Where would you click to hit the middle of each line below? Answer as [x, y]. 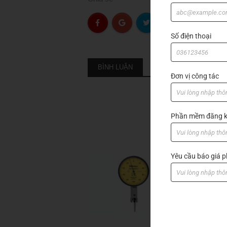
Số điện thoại [191, 36]
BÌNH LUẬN [115, 67]
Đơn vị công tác [195, 76]
